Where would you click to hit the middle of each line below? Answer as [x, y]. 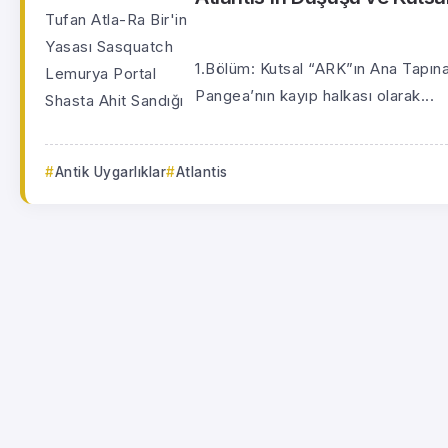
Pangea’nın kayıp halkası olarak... [314, 96]
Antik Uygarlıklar [110, 172]
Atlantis [201, 172]
